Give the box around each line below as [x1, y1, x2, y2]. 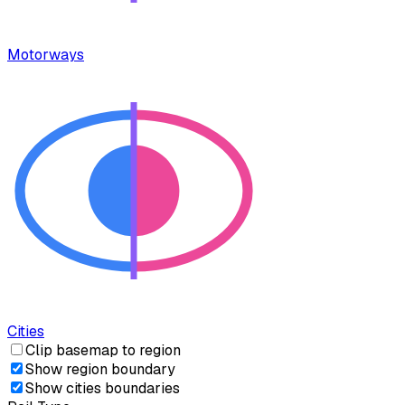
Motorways [7, 45, 84, 65]
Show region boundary [25, 360, 175, 380]
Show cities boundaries [25, 379, 180, 399]
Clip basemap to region [25, 341, 181, 361]
